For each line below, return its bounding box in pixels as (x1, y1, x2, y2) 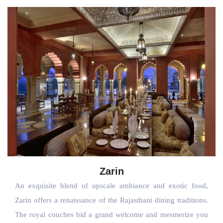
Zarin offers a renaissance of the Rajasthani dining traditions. (15, 196, 208, 204)
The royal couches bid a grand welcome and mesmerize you (15, 211, 208, 219)
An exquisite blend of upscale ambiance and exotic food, (15, 182, 208, 190)
